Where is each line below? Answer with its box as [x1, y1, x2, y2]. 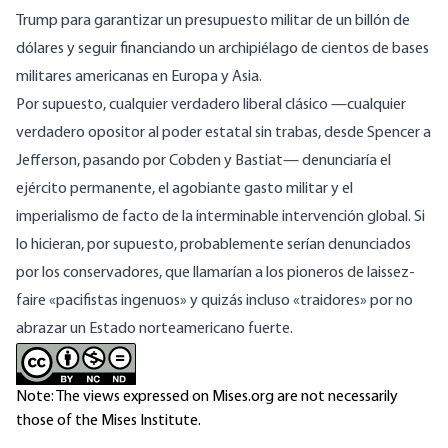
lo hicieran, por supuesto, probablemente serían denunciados [16, 237, 411, 254]
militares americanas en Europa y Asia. [16, 69, 262, 86]
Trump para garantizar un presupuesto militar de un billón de [16, 13, 410, 30]
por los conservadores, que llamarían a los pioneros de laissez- [16, 265, 415, 282]
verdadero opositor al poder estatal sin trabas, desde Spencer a [16, 125, 431, 142]
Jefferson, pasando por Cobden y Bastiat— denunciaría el [16, 153, 391, 170]
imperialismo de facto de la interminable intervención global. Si [16, 209, 425, 226]
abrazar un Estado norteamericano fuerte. [16, 321, 293, 338]
